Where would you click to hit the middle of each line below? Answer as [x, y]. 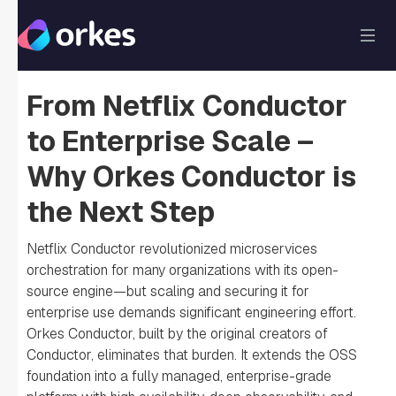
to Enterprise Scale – [170, 141]
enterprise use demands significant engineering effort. [191, 312]
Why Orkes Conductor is [191, 176]
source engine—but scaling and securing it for [168, 291]
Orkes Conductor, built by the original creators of [177, 334]
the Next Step [121, 212]
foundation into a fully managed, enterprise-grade [179, 376]
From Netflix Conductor [187, 106]
